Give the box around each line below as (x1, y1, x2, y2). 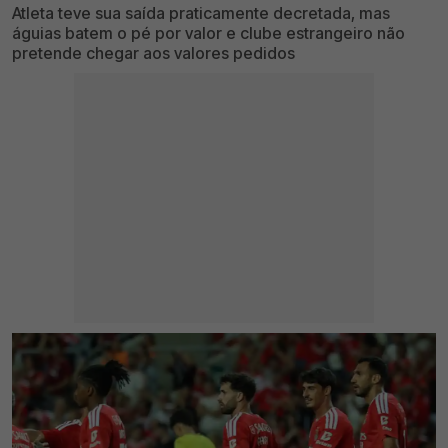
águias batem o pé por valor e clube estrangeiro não (12, 22, 405, 43)
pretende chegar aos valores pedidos (12, 42, 295, 63)
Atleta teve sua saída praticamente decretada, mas (12, 2, 390, 23)
